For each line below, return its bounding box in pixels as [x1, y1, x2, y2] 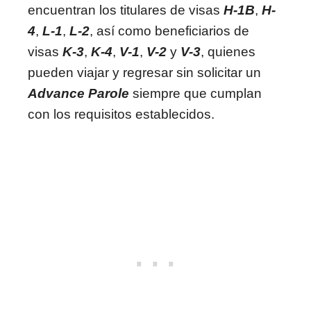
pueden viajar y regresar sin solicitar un [28, 65, 261, 80]
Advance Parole [28, 85, 129, 101]
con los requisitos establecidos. [28, 106, 215, 121]
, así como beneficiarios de [90, 23, 249, 38]
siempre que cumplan [129, 85, 262, 101]
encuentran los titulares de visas [28, 2, 224, 17]
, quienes [201, 44, 255, 59]
